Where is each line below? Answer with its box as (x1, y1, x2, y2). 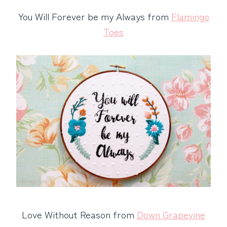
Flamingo (171, 9, 209, 23)
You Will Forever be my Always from (18, 9, 171, 23)
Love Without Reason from (22, 207, 137, 221)
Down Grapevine (137, 207, 205, 221)
